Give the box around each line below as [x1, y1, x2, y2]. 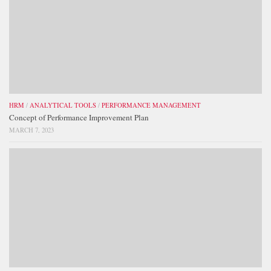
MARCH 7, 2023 [9, 126, 54, 135]
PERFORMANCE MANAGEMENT [102, 101, 201, 110]
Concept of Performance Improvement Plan [9, 112, 149, 123]
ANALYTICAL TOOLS [30, 101, 96, 110]
